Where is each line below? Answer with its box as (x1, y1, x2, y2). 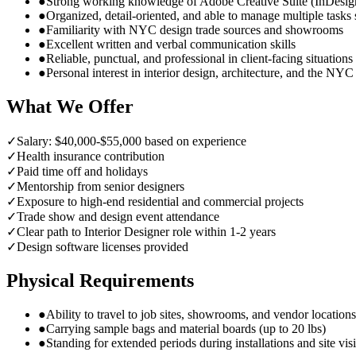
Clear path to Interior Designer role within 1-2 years (17, 225, 276, 239)
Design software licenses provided (17, 240, 188, 254)
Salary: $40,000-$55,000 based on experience (17, 134, 246, 149)
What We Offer (6, 96, 133, 118)
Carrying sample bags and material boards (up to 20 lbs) (46, 321, 326, 335)
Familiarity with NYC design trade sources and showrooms (46, 23, 343, 37)
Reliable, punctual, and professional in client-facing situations (46, 52, 353, 66)
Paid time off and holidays (17, 164, 148, 179)
